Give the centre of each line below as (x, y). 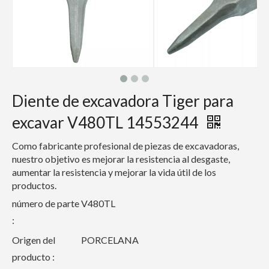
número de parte (46, 203)
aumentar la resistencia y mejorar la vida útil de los (114, 172)
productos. (34, 185)
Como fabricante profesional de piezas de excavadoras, (125, 146)
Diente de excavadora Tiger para (123, 101)
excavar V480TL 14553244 (107, 122)
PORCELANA (110, 240)
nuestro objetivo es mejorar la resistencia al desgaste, (121, 159)
